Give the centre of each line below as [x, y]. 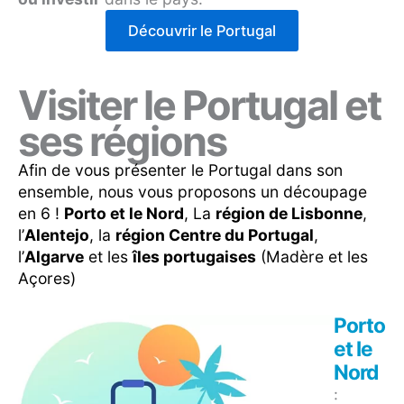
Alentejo [57, 235]
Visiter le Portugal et [199, 106]
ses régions [122, 142]
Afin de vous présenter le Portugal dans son [180, 170]
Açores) [47, 279]
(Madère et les [312, 257]
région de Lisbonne [289, 214]
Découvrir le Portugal [202, 31]
